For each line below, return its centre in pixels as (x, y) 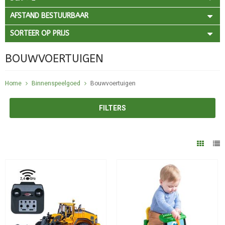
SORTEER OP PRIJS (40, 33)
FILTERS (113, 108)
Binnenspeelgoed (56, 83)
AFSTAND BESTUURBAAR (49, 16)
